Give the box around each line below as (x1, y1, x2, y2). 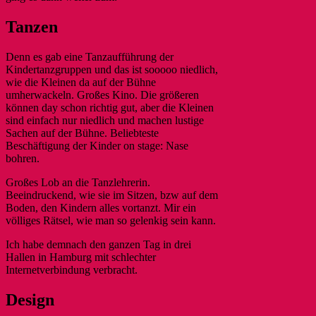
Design (6, 290, 54, 309)
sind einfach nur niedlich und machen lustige (6, 114, 204, 127)
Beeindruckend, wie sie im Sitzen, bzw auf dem (6, 189, 218, 202)
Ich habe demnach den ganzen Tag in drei (6, 238, 191, 251)
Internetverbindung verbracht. (6, 264, 138, 276)
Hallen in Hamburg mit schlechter (6, 251, 156, 264)
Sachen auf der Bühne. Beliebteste (6, 127, 159, 140)
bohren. (6, 152, 39, 165)
